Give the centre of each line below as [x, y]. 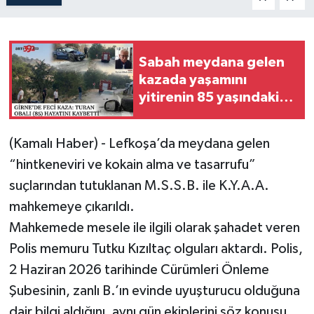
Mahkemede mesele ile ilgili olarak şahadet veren [154, 228]
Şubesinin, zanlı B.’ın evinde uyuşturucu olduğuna [154, 291]
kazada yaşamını [193, 80]
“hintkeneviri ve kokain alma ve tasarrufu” [132, 165]
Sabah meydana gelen [212, 62]
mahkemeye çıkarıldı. [71, 207]
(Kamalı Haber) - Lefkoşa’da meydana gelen [139, 144]
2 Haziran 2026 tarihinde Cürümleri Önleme [139, 270]
